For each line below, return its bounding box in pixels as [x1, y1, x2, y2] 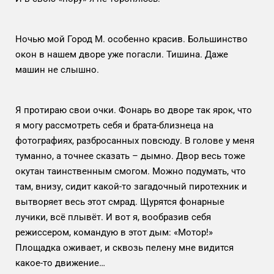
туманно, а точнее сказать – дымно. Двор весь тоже [15, 150, 245, 161]
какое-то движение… [15, 257, 108, 268]
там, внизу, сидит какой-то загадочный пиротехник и [15, 180, 247, 192]
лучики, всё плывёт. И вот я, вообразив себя [15, 211, 211, 223]
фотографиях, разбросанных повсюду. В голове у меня [15, 135, 254, 146]
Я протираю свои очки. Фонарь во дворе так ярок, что [15, 104, 252, 116]
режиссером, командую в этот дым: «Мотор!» [15, 226, 213, 238]
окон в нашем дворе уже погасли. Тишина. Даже [15, 48, 228, 60]
